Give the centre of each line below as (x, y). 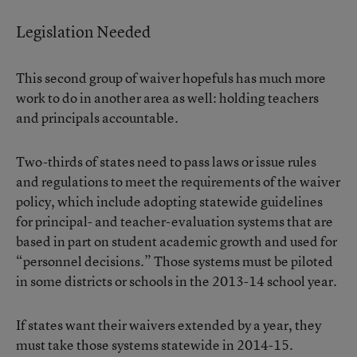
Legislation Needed (83, 31)
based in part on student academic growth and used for (177, 241)
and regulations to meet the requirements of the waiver (178, 181)
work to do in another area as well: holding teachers (167, 98)
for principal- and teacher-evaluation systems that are (175, 221)
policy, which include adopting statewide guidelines (169, 201)
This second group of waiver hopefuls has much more (171, 78)
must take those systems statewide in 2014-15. (155, 345)
